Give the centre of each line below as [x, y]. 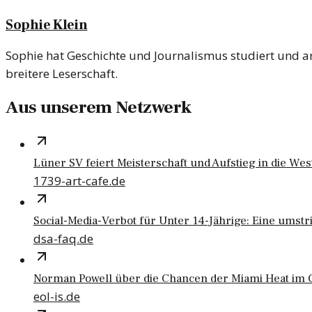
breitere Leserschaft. [62, 73]
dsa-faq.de [63, 239]
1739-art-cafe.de [79, 181]
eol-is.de [57, 297]
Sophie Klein [47, 25]
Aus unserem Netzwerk [99, 108]
